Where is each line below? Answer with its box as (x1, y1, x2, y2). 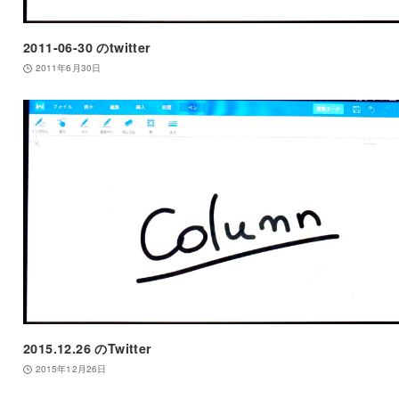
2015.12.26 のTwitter (22, 339, 152, 358)
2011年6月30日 (35, 61, 101, 75)
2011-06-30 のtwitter (22, 38, 151, 57)
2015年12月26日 (35, 362, 107, 376)
